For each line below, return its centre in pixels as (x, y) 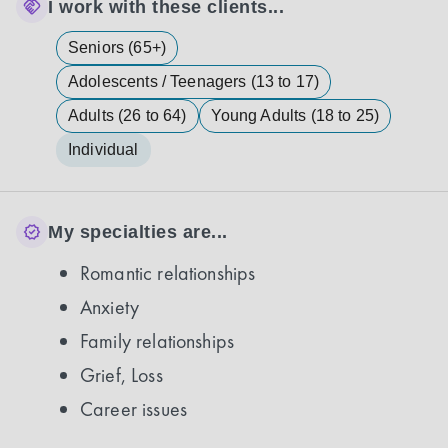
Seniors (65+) (117, 47)
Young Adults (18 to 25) (295, 115)
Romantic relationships (168, 273)
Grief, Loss (121, 375)
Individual (103, 149)
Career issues (133, 409)
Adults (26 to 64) (127, 115)
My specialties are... (138, 231)
